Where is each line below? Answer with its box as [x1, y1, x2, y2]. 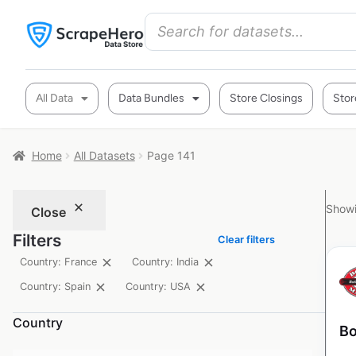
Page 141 [146, 149, 195, 162]
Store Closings [230, 91, 303, 105]
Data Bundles [118, 91, 184, 105]
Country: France [20, 256, 98, 269]
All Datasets [73, 149, 135, 162]
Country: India [131, 256, 199, 269]
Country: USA [125, 281, 191, 293]
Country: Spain [20, 281, 91, 293]
